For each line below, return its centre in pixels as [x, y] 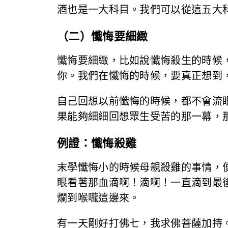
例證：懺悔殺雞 [97, 143]
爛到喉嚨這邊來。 [98, 198]
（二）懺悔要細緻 [103, 36]
